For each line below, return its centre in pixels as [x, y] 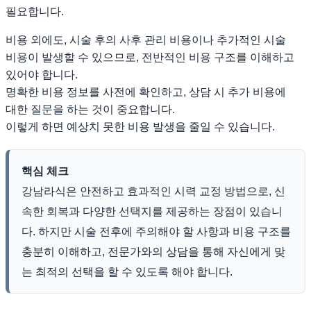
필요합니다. [35, 12]
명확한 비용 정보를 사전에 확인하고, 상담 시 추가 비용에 [146, 92]
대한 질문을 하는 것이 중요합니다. [90, 110]
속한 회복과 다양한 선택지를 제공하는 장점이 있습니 [152, 212]
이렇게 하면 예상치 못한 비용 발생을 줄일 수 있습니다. [140, 127]
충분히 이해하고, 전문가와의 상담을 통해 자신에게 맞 [153, 252]
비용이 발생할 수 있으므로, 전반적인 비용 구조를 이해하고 [150, 58]
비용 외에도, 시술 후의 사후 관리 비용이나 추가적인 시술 [146, 40]
